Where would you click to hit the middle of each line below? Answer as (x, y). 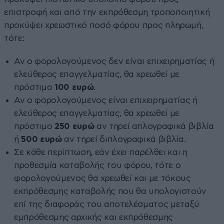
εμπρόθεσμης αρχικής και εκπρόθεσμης (94, 217)
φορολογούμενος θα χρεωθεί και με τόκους (102, 178)
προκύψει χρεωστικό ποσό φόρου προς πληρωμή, (104, 25)
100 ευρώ (74, 87)
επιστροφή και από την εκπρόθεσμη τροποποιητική (107, 12)
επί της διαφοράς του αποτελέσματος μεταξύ (107, 204)
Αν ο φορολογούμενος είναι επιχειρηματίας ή (106, 100)
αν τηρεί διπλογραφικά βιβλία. (124, 139)
